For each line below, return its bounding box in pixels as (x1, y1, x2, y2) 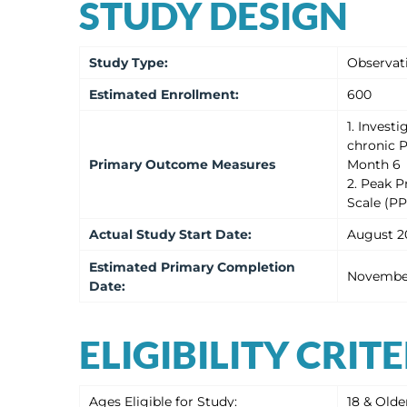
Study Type (89, 55, 164, 71)
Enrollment (161, 86, 235, 103)
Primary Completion (161, 259, 295, 275)
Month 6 (347, 156, 401, 173)
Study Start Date (136, 226, 248, 243)
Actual (89, 226, 136, 243)
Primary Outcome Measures (89, 156, 275, 173)
